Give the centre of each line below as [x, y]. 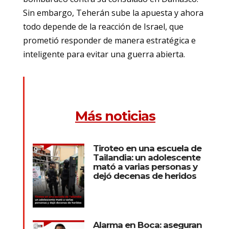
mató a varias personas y [145, 166]
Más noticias [115, 116]
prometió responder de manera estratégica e [109, 40]
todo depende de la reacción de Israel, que [103, 26]
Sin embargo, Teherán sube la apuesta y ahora [113, 13]
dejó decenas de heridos [144, 176]
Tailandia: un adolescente [146, 157]
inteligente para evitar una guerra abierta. [104, 54]
